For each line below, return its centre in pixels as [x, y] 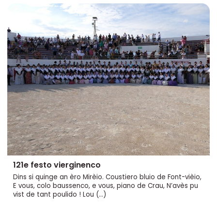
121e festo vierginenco [57, 165]
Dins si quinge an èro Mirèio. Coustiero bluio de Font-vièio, [107, 177]
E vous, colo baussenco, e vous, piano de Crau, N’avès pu [106, 186]
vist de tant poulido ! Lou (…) [60, 194]
